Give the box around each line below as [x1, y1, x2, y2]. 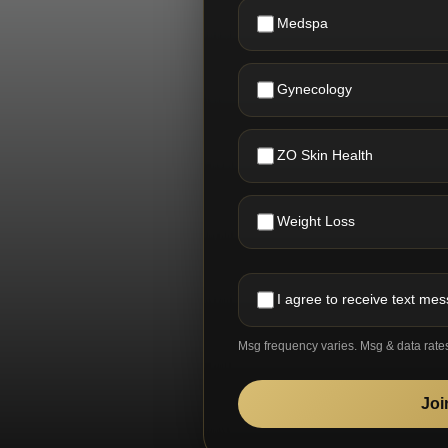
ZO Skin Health [277, 147, 373, 163]
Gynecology [277, 81, 352, 97]
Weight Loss [277, 213, 355, 229]
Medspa [277, 15, 328, 31]
